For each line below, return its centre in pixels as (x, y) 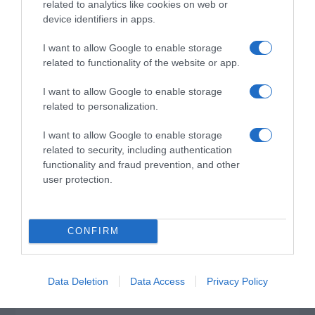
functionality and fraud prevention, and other (141, 164)
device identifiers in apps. (99, 19)
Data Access (157, 281)
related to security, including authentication (137, 149)
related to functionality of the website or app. (141, 62)
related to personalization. (101, 106)
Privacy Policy (237, 281)
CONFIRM (93, 231)
